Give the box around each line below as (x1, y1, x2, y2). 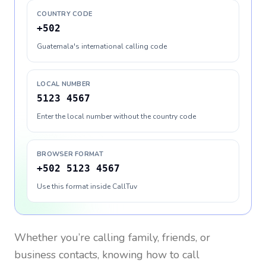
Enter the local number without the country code (37, 112, 196, 121)
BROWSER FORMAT (37, 150, 103, 159)
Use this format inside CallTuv (37, 182, 137, 191)
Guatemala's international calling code (37, 42, 167, 51)
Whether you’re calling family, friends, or (14, 230, 210, 245)
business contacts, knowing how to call (14, 248, 199, 262)
